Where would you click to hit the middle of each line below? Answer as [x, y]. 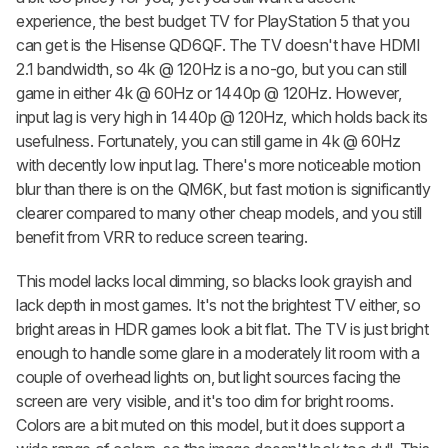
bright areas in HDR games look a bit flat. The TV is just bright [222, 329]
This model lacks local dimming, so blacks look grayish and [214, 281]
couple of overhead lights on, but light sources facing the [208, 377]
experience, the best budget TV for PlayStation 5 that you [213, 21]
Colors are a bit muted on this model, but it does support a [210, 425]
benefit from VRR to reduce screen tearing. [163, 237]
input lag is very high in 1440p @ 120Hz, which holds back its [222, 117]
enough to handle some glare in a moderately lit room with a [218, 353]
